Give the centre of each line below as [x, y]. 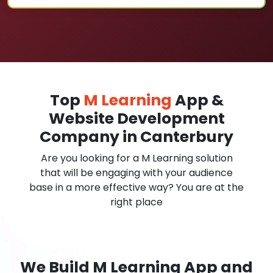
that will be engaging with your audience [136, 173]
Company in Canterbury [136, 137]
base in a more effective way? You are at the [136, 187]
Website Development [136, 119]
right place [136, 202]
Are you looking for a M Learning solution [136, 158]
